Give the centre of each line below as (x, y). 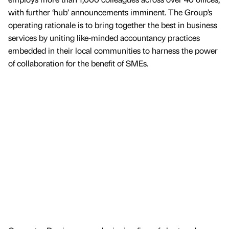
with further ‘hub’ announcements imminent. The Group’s (110, 12)
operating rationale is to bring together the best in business (113, 25)
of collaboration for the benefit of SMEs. (79, 63)
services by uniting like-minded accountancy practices (104, 37)
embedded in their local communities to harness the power (113, 50)
